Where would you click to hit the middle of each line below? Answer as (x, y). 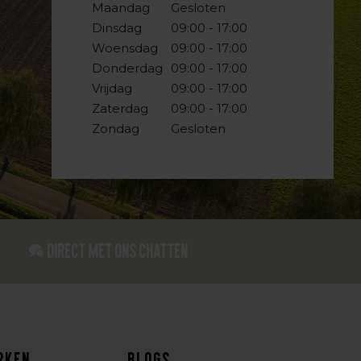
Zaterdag (120, 108)
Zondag (116, 129)
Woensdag (125, 48)
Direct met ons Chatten (118, 251)
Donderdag (128, 68)
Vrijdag (112, 88)
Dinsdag (117, 28)
